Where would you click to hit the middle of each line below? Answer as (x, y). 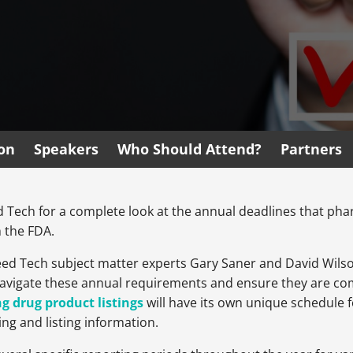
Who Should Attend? (190, 149)
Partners (311, 149)
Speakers (66, 149)
